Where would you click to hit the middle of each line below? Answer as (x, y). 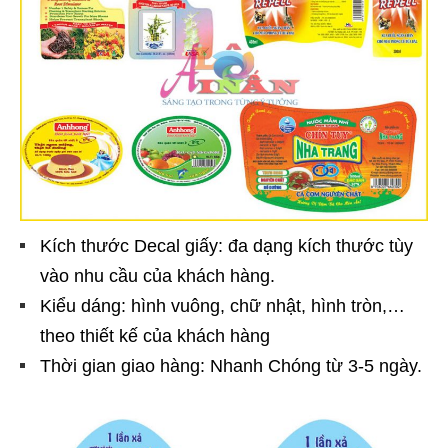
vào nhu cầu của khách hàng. (157, 275)
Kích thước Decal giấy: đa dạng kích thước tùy (226, 245)
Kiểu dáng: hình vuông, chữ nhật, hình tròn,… (222, 305)
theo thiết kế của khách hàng (155, 335)
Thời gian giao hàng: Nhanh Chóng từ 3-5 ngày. (231, 365)
